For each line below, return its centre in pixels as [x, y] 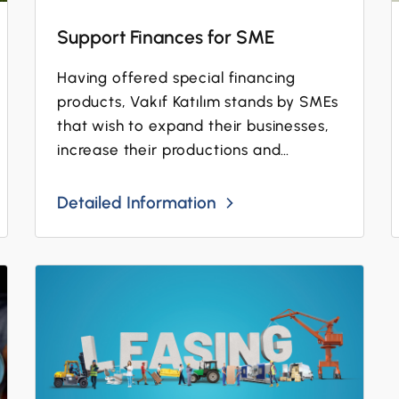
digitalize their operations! [153, 174]
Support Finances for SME [166, 37]
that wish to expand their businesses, [193, 126]
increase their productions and [169, 150]
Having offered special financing [176, 77]
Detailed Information [136, 203]
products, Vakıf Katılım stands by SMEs [198, 102]
